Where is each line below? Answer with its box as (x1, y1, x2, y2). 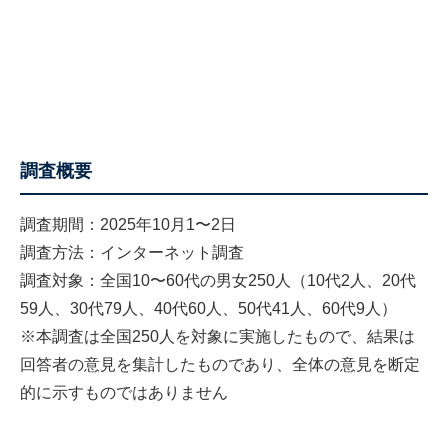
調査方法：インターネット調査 (20, 243, 244, 261)
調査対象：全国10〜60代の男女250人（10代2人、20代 (20, 271, 416, 289)
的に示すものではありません (20, 383, 228, 401)
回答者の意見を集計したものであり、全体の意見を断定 (20, 355, 420, 373)
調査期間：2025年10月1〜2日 (20, 215, 236, 233)
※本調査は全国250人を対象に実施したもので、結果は (20, 327, 415, 345)
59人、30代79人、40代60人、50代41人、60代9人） (20, 299, 397, 317)
